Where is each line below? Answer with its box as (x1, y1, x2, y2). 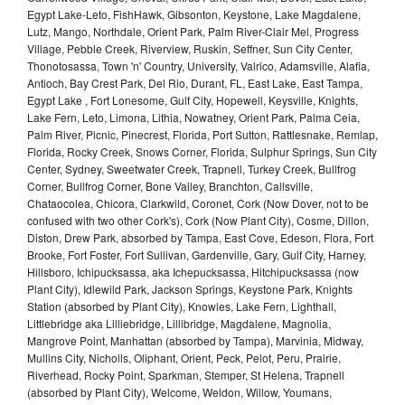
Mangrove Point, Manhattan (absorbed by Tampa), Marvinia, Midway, (27, 332, 363, 348)
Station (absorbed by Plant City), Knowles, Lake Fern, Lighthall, (27, 297, 336, 314)
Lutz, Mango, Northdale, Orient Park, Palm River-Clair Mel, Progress (27, 23, 359, 39)
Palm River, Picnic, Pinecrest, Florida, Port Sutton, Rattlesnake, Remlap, (27, 126, 378, 142)
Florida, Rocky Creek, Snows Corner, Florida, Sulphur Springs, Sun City (27, 143, 377, 159)
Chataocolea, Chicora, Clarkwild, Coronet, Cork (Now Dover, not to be (27, 194, 369, 211)
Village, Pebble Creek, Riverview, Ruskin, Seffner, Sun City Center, (27, 40, 353, 56)
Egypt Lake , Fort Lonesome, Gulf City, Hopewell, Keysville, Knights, (27, 91, 358, 108)
